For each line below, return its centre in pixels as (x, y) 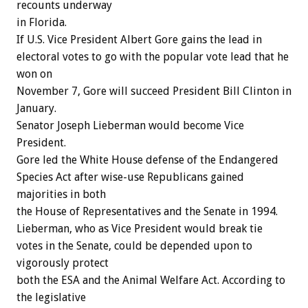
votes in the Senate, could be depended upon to (134, 246)
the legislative (51, 298)
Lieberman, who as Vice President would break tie (140, 229)
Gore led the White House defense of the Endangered (147, 160)
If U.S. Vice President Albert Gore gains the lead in (139, 40)
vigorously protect (63, 263)
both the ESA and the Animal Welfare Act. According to (151, 280)
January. (36, 109)
